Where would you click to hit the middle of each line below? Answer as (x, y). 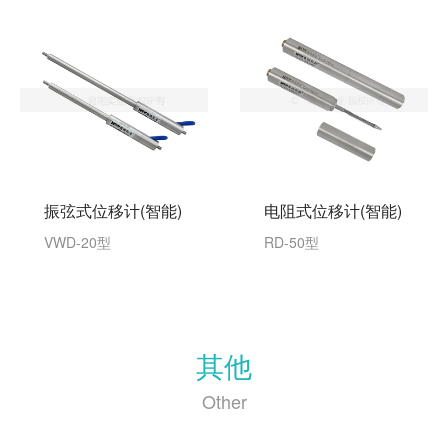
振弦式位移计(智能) (113, 211)
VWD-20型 (77, 242)
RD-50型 (291, 242)
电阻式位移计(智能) (333, 211)
